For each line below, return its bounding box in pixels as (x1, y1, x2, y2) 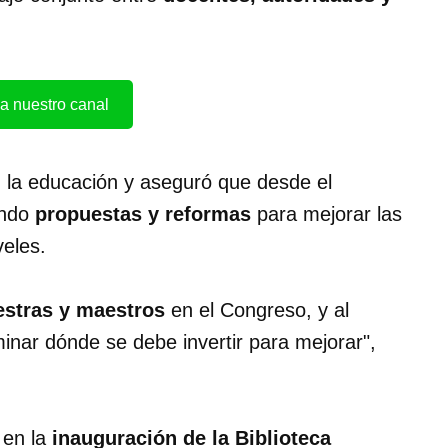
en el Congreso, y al (165, 299, 349, 322)
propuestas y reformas (35, 203, 251, 226)
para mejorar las (251, 203, 402, 226)
